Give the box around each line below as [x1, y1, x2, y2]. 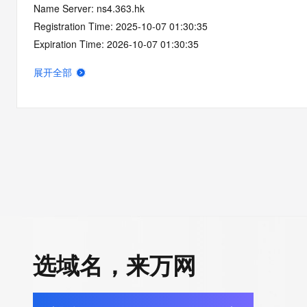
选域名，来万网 [33, 248, 196, 281]
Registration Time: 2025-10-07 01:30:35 [34, 19, 208, 33]
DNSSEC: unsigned [34, 55, 118, 69]
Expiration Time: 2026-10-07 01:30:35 [34, 37, 199, 51]
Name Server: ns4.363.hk [34, 1, 145, 15]
